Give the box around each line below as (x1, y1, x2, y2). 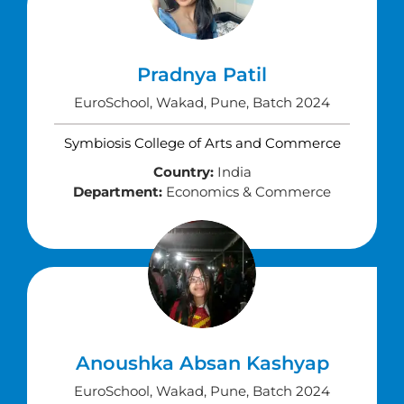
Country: (152, 163, 214, 180)
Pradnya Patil (137, 63, 267, 86)
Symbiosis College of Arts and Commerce (63, 134, 341, 151)
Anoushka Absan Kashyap (75, 352, 329, 374)
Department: (73, 183, 162, 200)
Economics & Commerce (162, 183, 331, 200)
